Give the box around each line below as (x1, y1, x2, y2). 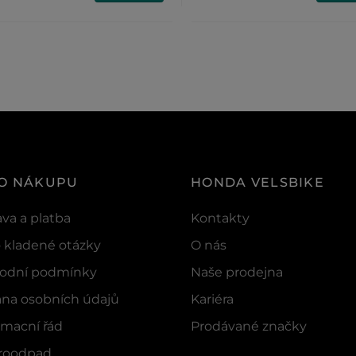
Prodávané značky (191, 318, 307, 334)
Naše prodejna (191, 264, 283, 280)
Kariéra (191, 291, 234, 307)
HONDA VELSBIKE (191, 174, 324, 190)
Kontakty (191, 210, 250, 226)
